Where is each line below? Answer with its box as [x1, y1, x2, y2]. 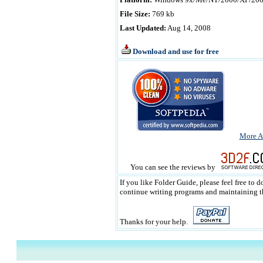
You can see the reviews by [130, 163, 217, 171]
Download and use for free [132, 47, 219, 56]
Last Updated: [119, 23, 166, 32]
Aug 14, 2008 [166, 23, 211, 32]
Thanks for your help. [119, 217, 193, 226]
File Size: [119, 9, 150, 18]
